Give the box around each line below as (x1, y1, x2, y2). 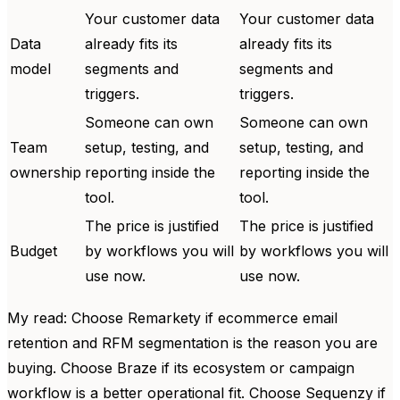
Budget (10, 241, 57, 260)
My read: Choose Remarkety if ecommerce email (7, 308, 337, 327)
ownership (10, 162, 81, 181)
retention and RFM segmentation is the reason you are (7, 333, 378, 352)
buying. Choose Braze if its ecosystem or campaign (7, 358, 354, 377)
